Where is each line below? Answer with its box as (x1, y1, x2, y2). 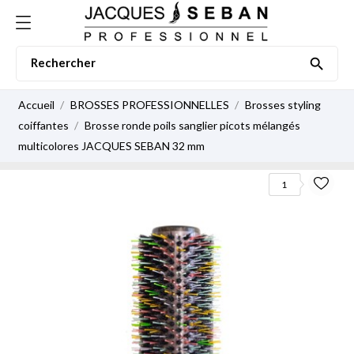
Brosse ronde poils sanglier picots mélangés (84, 119, 300, 132)
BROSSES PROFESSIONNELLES (70, 98, 232, 111)
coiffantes (18, 119, 69, 132)
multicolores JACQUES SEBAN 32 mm (18, 139, 205, 153)
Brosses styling (244, 98, 321, 111)
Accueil (18, 98, 55, 111)
